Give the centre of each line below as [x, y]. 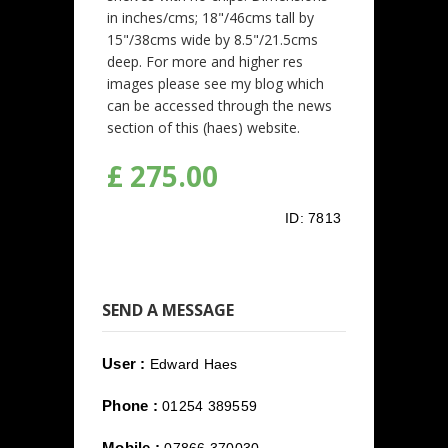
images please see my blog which [215, 84]
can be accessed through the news [219, 106]
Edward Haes [193, 364]
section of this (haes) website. [203, 128]
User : [124, 364]
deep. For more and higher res [205, 62]
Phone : [130, 406]
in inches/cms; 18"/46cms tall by [210, 18]
